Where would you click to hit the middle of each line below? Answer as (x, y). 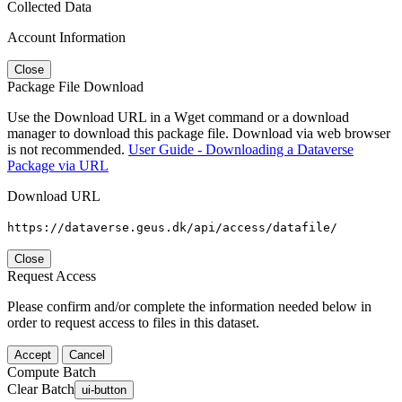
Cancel (87, 354)
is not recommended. (68, 149)
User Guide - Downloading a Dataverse (241, 149)
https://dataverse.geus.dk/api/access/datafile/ (172, 227)
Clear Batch (41, 389)
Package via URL (58, 165)
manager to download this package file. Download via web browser (199, 133)
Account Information (66, 37)
